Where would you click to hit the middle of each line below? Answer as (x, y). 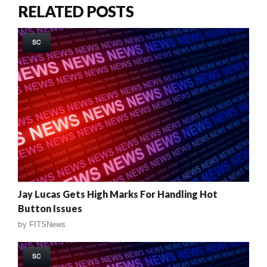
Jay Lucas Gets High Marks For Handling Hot (118, 194)
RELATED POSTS (76, 11)
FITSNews (47, 225)
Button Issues (50, 209)
